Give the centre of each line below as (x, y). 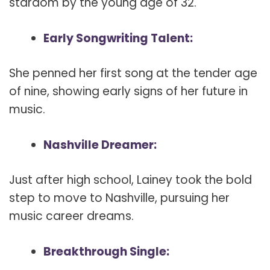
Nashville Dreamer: (100, 145)
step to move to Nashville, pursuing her (119, 198)
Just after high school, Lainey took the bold (130, 180)
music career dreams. (71, 216)
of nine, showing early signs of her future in (128, 92)
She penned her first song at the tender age (133, 74)
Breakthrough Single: (106, 251)
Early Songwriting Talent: (118, 38)
